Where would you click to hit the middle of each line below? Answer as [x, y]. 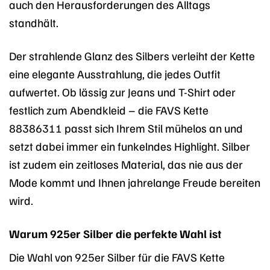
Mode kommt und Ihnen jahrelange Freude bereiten [135, 182]
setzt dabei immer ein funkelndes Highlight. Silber [130, 146]
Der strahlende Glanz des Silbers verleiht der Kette [132, 55]
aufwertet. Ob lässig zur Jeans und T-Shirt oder [122, 91]
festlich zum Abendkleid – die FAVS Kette [109, 109]
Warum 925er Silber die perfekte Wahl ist [115, 233]
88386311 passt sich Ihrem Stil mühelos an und [126, 127]
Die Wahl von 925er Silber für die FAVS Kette [117, 257]
